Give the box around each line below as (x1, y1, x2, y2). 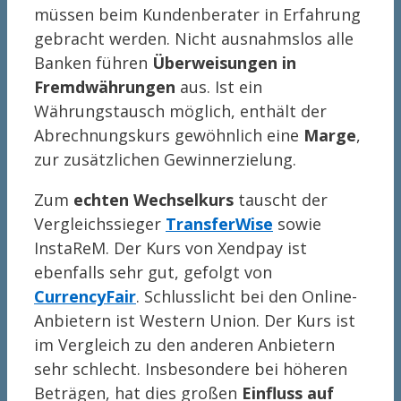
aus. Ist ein (175, 75, 262, 98)
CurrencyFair (34, 285, 136, 307)
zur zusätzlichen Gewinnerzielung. (34, 148, 296, 170)
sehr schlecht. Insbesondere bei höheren (34, 357, 347, 380)
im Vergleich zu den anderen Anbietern (34, 333, 335, 355)
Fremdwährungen (34, 75, 175, 98)
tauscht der (234, 188, 328, 210)
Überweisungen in (152, 51, 296, 73)
